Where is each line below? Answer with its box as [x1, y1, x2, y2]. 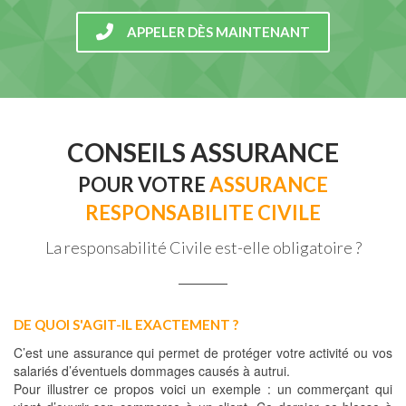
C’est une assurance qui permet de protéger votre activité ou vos [14, 343, 392, 362]
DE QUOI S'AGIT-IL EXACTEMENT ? [14, 316, 238, 333]
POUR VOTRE [78, 172, 209, 197]
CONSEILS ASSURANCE [67, 137, 339, 168]
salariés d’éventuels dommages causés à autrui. [14, 362, 290, 380]
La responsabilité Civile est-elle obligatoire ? [44, 237, 362, 257]
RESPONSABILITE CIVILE [85, 200, 321, 225]
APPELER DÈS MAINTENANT [126, 24, 310, 40]
